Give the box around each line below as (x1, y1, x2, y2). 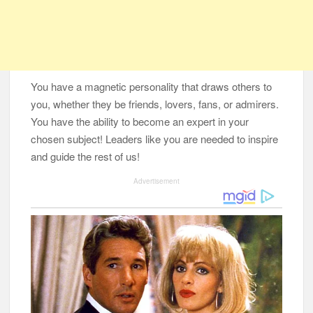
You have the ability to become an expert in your (31, 114, 249, 129)
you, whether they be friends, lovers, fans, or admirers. (31, 96, 279, 112)
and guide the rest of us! (31, 149, 140, 164)
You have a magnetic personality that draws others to (31, 79, 272, 94)
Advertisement (133, 176, 180, 187)
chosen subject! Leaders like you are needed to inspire (31, 131, 279, 147)
